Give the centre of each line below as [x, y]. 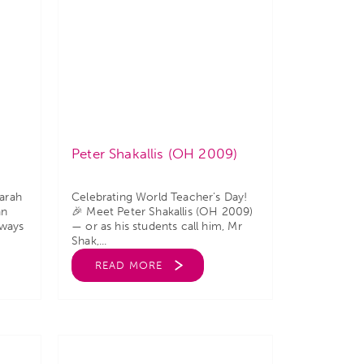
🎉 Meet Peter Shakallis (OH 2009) [162, 212]
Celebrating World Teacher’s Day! [160, 197]
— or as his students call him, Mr [157, 226]
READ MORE [129, 265]
